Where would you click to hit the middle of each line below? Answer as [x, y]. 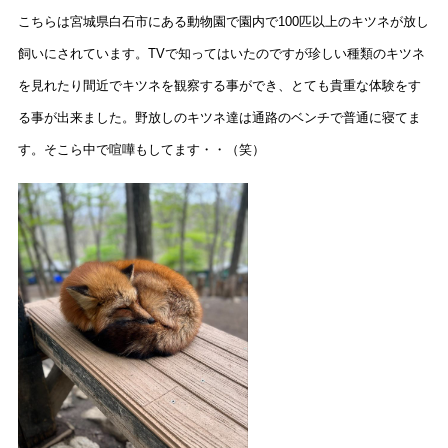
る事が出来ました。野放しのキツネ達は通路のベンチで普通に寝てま [219, 118]
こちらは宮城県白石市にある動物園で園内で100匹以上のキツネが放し [223, 22]
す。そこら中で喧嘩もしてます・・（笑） [141, 150]
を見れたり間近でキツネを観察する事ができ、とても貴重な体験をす [219, 86]
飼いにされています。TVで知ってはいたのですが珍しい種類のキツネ [221, 54]
